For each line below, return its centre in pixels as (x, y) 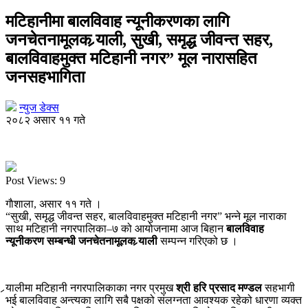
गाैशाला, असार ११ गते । (54, 203)
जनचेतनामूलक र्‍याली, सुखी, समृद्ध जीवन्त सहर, (139, 40)
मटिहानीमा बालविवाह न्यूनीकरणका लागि (118, 21)
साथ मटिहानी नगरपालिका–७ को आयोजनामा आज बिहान (116, 228)
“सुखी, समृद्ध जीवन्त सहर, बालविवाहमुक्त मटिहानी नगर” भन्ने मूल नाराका (146, 216)
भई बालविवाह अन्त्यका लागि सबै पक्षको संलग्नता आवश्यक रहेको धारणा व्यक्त (154, 300)
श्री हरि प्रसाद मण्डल (219, 287)
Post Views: (31, 180)
